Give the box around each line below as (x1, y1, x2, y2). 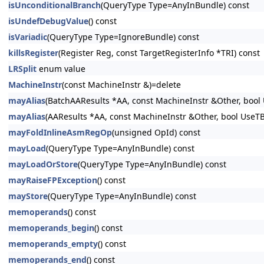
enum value (37, 63, 85, 74)
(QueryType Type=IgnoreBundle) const (47, 31, 199, 42)
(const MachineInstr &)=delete (62, 79, 181, 90)
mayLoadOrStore (8, 159, 78, 170)
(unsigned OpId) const (112, 127, 200, 138)
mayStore (8, 190, 48, 202)
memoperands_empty (8, 238, 98, 249)
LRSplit (8, 63, 37, 74)
